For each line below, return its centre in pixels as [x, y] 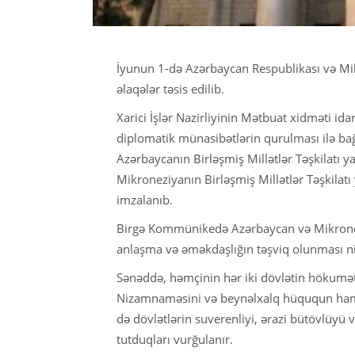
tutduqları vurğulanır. [175, 339]
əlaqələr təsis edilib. [170, 88]
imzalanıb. [145, 199]
